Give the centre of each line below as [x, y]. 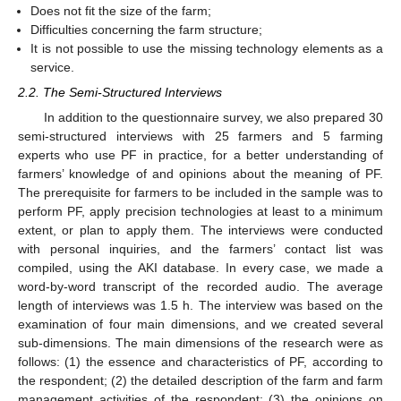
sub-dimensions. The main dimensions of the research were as [200, 343]
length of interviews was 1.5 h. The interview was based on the [200, 306]
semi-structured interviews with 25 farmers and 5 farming [200, 137]
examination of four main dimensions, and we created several [200, 324]
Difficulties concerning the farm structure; [147, 30]
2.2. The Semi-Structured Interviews [120, 93]
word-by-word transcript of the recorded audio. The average [200, 287]
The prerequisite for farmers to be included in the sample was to [200, 193]
